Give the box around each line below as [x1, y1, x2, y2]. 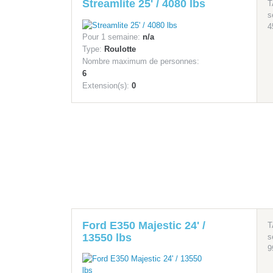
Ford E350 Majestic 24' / [82, 219, 205, 232]
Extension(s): [82, 81, 129, 91]
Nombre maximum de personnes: [82, 57, 199, 66]
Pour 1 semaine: [82, 32, 140, 42]
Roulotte [104, 44, 136, 54]
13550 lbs [82, 232, 132, 244]
